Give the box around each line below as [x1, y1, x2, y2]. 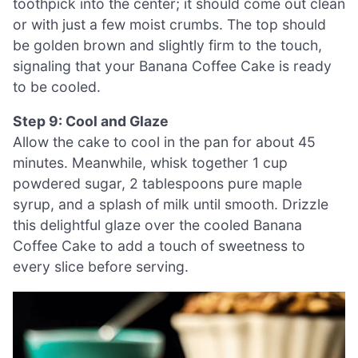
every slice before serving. [13, 258, 189, 276]
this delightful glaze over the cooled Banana [13, 217, 302, 234]
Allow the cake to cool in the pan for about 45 [13, 133, 316, 151]
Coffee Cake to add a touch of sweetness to [13, 237, 305, 255]
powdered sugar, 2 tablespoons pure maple [13, 175, 302, 193]
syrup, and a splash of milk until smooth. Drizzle [13, 196, 328, 213]
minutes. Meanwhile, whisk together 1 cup [13, 154, 288, 172]
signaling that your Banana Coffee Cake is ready [13, 57, 332, 74]
